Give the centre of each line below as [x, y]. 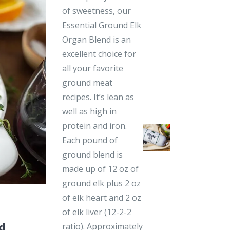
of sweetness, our [96, 11]
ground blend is [92, 154]
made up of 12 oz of [100, 169]
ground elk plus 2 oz [101, 183]
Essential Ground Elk [101, 25]
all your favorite [92, 68]
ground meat [87, 82]
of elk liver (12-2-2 [97, 212]
